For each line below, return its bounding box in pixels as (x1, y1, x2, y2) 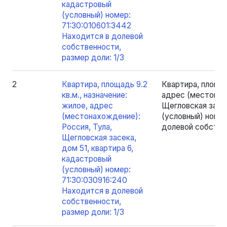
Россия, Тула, (61, 122, 112, 132)
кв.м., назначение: (61, 90, 127, 100)
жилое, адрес (61, 100, 113, 110)
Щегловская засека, (61, 132, 136, 142)
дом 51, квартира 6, (61, 143, 133, 153)
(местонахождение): (61, 111, 140, 121)
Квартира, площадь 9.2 (61, 79, 147, 89)
